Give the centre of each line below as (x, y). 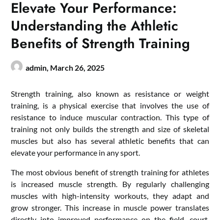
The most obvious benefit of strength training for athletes (110, 172)
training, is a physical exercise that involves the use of (110, 105)
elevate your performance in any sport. (76, 152)
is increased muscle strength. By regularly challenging (110, 184)
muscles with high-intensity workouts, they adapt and (110, 195)
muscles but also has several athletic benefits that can (110, 140)
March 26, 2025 (78, 67)
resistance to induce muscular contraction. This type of (110, 117)
